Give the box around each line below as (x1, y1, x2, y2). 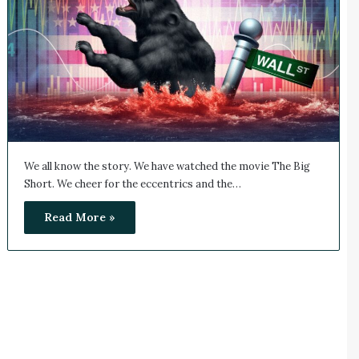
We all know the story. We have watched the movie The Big (23, 159, 310, 174)
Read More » (43, 210, 115, 225)
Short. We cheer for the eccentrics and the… (23, 177, 241, 192)
